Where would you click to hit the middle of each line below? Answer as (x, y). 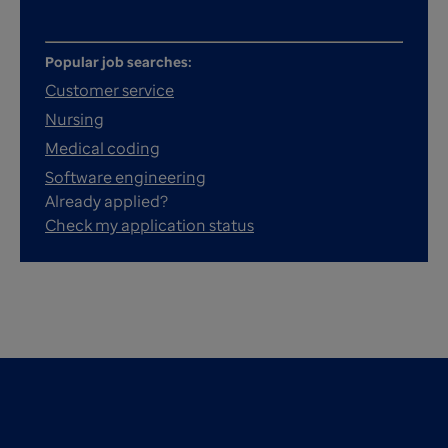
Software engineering (125, 177)
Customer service (109, 90)
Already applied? (106, 201)
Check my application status (149, 225)
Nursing (74, 119)
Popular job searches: (118, 61)
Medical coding (102, 148)
